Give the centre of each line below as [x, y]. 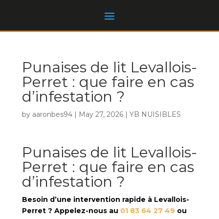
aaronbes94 [52, 114]
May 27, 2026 [101, 114]
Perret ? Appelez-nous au [71, 211]
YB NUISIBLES [155, 114]
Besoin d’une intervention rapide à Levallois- [105, 199]
